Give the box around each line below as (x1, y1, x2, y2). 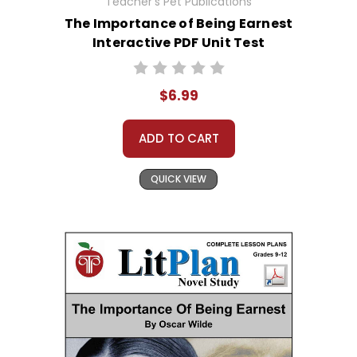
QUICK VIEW (151, 172, 206, 186)
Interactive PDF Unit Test (92, 33, 265, 53)
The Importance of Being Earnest (64, 14, 293, 33)
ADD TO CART (138, 130, 219, 147)
